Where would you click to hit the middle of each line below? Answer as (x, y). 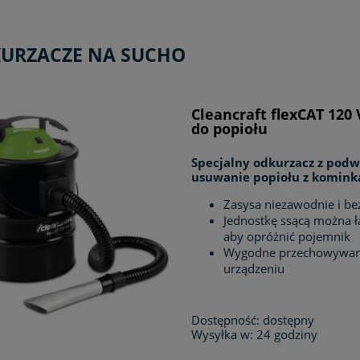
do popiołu (230, 128)
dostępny (289, 319)
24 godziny (287, 334)
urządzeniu (254, 268)
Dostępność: (226, 319)
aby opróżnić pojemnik (287, 236)
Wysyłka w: (223, 334)
